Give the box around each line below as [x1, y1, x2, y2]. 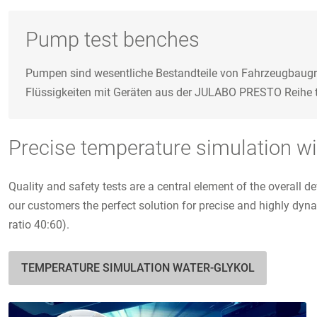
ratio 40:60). [8, 218, 69, 232]
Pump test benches [25, 27, 200, 52]
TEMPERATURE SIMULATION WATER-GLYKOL [21, 261, 255, 275]
